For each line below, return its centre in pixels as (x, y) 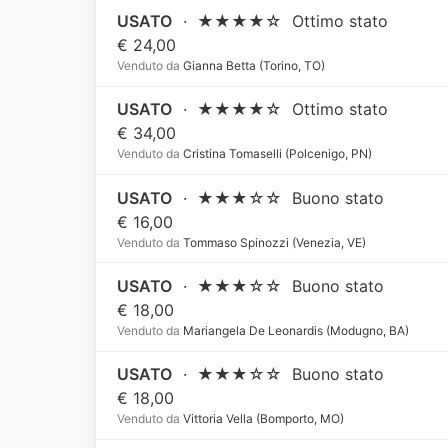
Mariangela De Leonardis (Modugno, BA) (295, 331)
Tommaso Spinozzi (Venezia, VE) (273, 242)
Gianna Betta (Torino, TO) (253, 66)
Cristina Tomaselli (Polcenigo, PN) (276, 154)
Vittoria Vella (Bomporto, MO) (262, 419)
